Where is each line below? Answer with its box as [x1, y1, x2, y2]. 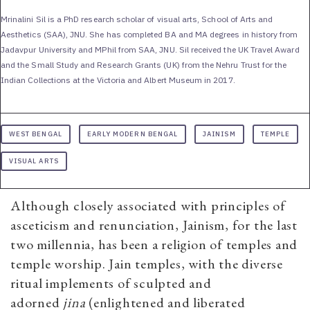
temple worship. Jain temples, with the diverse [10, 255, 283, 273]
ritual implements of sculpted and [10, 274, 212, 293]
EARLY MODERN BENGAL [86, 129, 179, 139]
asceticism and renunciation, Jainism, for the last [10, 216, 298, 235]
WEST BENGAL [9, 129, 62, 139]
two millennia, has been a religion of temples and [10, 235, 298, 254]
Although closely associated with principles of [10, 197, 286, 215]
